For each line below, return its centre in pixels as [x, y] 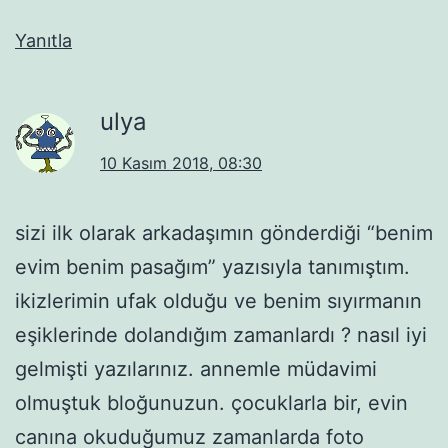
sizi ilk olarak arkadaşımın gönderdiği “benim [224, 232]
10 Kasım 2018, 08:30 [181, 162]
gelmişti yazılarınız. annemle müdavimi [196, 368]
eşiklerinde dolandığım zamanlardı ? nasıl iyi [221, 334]
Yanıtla [43, 40]
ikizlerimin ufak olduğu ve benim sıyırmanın [218, 300]
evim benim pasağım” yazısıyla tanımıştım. [212, 266]
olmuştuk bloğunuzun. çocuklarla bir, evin [211, 402]
